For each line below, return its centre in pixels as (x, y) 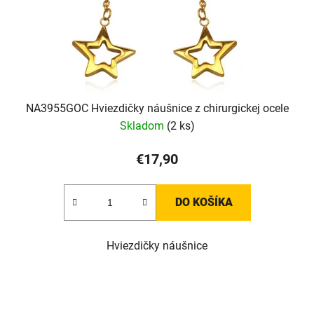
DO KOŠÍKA (204, 203)
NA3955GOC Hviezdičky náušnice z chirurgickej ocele (157, 109)
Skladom (143, 126)
